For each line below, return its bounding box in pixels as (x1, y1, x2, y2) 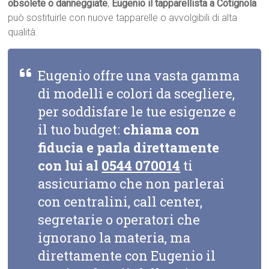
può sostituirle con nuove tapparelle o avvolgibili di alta (8, 12, 238, 24)
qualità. (8, 26, 38, 38)
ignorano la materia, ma (38, 229, 191, 247)
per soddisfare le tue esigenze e (38, 103, 237, 121)
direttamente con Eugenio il (38, 247, 216, 265)
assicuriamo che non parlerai (38, 175, 225, 193)
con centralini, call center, (38, 193, 203, 211)
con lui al (38, 157, 102, 175)
